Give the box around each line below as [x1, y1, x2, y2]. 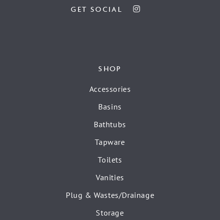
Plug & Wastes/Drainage [65, 190, 155, 200]
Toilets [98, 154, 122, 165]
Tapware [95, 137, 125, 147]
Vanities [96, 172, 124, 182]
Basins [98, 101, 122, 111]
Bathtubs [94, 119, 126, 129]
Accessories [89, 83, 131, 94]
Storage [96, 207, 124, 218]
